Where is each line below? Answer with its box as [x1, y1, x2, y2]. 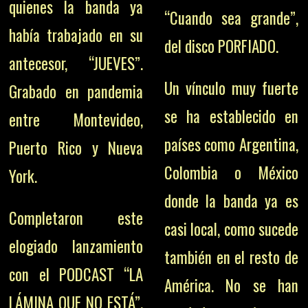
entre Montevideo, [9, 108, 144, 132]
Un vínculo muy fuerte [164, 76, 298, 100]
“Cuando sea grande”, [164, 6, 298, 30]
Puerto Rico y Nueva [9, 136, 144, 160]
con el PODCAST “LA [9, 263, 144, 287]
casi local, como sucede [164, 217, 298, 241]
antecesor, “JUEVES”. [9, 52, 144, 76]
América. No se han [164, 274, 298, 298]
